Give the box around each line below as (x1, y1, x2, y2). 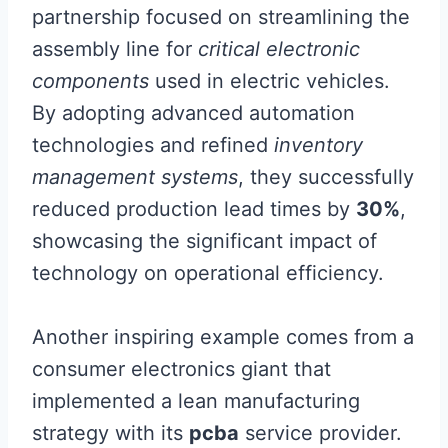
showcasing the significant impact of (32, 229, 377, 253)
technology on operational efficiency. (32, 261, 384, 285)
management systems (32, 165, 238, 189)
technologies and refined (32, 133, 274, 157)
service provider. (239, 421, 402, 445)
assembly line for (32, 37, 198, 61)
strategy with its (32, 421, 189, 445)
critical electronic (198, 37, 360, 61)
